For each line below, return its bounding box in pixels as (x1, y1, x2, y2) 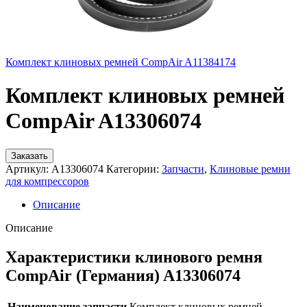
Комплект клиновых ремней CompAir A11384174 (5, 56, 236, 68)
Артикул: (5, 162, 51, 175)
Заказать (11, 150, 48, 161)
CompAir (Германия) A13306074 (5, 266, 241, 284)
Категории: (106, 162, 159, 175)
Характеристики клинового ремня (5, 247, 262, 266)
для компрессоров (5, 175, 89, 187)
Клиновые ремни (210, 162, 291, 175)
